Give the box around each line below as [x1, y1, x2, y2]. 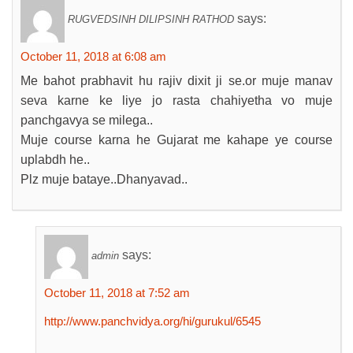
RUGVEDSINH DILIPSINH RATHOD [68, 13, 234, 26]
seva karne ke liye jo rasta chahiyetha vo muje [20, 94, 333, 107]
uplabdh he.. [20, 153, 90, 166]
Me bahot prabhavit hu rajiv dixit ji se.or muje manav [20, 74, 333, 87]
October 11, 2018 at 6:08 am [20, 50, 166, 63]
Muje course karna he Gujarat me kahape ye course [20, 133, 333, 147]
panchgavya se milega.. [20, 113, 153, 127]
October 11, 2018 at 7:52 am [44, 286, 190, 299]
